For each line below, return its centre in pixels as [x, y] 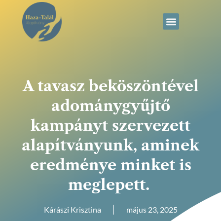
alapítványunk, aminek [110, 145]
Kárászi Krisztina [72, 209]
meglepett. [110, 184]
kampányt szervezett [110, 125]
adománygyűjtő [110, 106]
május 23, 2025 [152, 209]
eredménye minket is [110, 165]
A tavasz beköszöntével [110, 86]
